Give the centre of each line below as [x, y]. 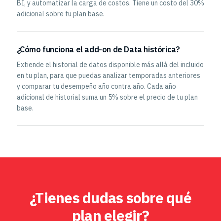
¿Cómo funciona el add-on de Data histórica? [98, 49]
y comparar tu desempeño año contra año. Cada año [96, 86]
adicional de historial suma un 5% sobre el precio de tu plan [107, 97]
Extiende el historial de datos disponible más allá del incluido [110, 65]
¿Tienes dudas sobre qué [110, 198]
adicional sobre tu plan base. [60, 14]
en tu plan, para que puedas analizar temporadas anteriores [108, 75]
